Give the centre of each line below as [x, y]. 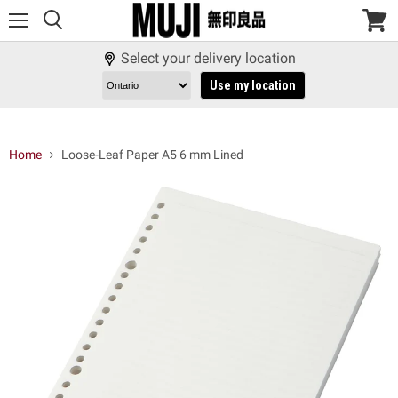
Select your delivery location [208, 58]
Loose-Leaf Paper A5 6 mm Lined [152, 155]
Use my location [252, 86]
